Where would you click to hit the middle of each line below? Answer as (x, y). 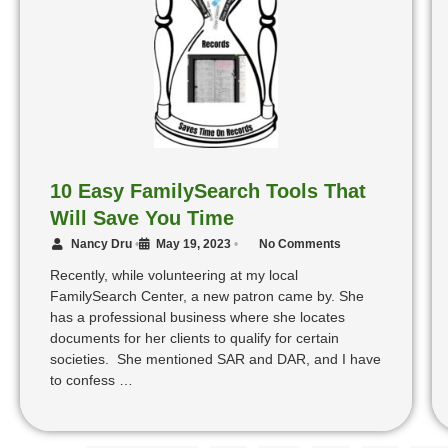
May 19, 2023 (193, 244)
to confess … (91, 380)
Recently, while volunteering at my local (174, 275)
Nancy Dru (101, 244)
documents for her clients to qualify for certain (194, 338)
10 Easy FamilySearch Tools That (208, 191)
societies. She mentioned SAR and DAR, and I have (215, 359)
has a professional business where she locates (197, 317)
